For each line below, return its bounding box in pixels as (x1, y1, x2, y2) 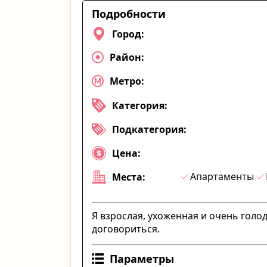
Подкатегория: (112, 122, 187, 136)
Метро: (110, 74, 144, 88)
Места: (112, 170, 145, 184)
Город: (112, 27, 144, 41)
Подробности (92, 6, 166, 21)
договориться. (92, 222, 160, 235)
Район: (110, 50, 144, 64)
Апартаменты (190, 169, 254, 183)
